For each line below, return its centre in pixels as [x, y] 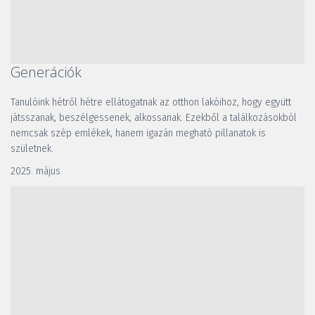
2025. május [36, 172]
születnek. [32, 149]
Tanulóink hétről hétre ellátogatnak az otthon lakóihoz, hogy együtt [151, 103]
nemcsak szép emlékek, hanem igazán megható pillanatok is [138, 134]
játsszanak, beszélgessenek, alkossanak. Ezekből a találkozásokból [154, 118]
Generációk [46, 72]
